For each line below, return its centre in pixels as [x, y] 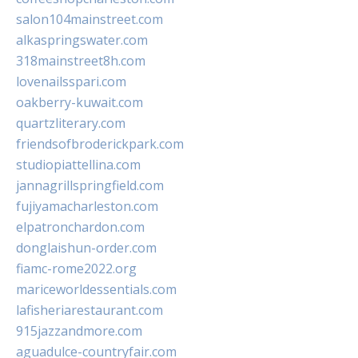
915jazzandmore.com [79, 331]
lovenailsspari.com [71, 82]
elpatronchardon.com [80, 227]
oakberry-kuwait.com [80, 103]
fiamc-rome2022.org [76, 269]
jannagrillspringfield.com [90, 186]
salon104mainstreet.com [89, 20]
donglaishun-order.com [86, 248]
